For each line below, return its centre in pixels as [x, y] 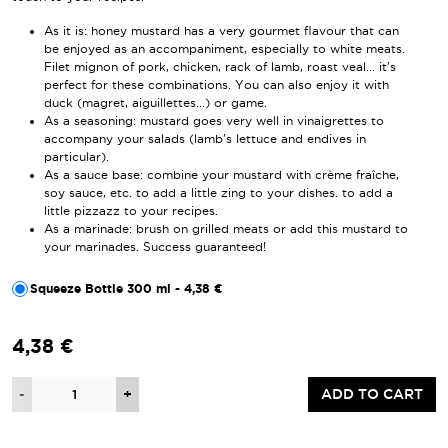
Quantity [36, 385]
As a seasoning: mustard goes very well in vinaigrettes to [214, 121]
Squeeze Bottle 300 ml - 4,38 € [126, 289]
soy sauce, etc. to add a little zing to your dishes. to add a [218, 193]
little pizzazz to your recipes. [131, 211]
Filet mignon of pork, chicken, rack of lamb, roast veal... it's [220, 67]
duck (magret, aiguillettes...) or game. [155, 103]
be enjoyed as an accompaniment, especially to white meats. [224, 49]
